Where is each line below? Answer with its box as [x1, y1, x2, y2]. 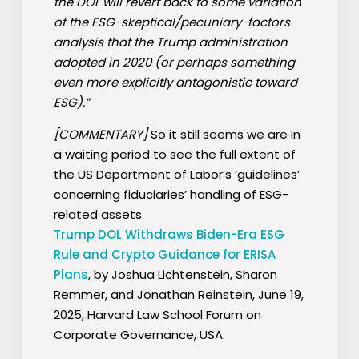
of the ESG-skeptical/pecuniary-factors [53, 14, 290, 31]
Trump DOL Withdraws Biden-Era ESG [53, 226, 284, 244]
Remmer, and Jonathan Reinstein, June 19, [53, 286, 304, 304]
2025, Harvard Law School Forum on [53, 306, 261, 324]
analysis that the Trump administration [53, 34, 288, 51]
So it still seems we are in [147, 126, 301, 143]
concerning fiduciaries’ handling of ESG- [53, 186, 288, 204]
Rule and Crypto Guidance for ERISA [53, 246, 276, 264]
